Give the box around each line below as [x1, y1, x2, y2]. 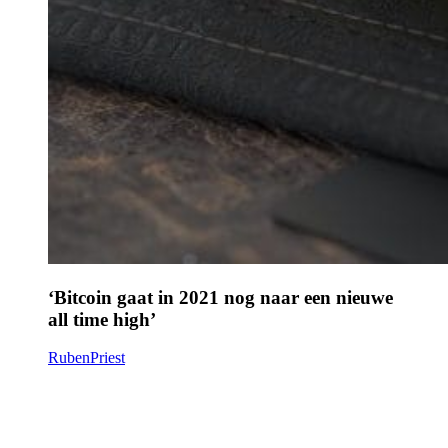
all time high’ [48, 308, 156, 330]
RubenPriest [48, 349, 125, 367]
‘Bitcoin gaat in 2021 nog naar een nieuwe [48, 286, 393, 308]
